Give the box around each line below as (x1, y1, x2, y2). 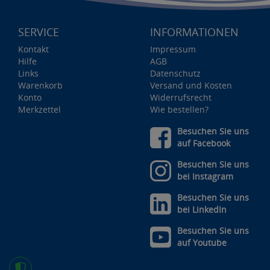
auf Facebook (177, 137, 230, 149)
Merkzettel (18, 104, 61, 116)
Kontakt (18, 43, 49, 55)
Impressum (150, 43, 196, 55)
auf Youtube (177, 237, 227, 249)
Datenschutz (150, 67, 201, 80)
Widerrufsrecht (150, 92, 212, 104)
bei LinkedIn (177, 204, 227, 216)
